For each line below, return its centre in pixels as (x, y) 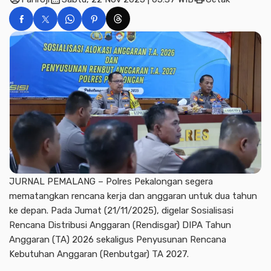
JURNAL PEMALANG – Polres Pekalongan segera (111, 182)
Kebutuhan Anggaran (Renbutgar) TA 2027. (99, 254)
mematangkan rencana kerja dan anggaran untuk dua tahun (133, 196)
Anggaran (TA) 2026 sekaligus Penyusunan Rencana (118, 240)
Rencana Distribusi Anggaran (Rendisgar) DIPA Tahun (120, 225)
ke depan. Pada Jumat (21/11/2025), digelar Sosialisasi (121, 211)
